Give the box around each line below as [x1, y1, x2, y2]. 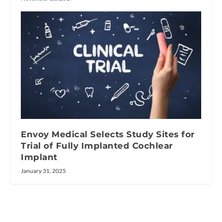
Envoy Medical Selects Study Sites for [21, 129, 195, 140]
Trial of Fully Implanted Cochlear [21, 141, 173, 151]
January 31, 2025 [21, 167, 66, 175]
